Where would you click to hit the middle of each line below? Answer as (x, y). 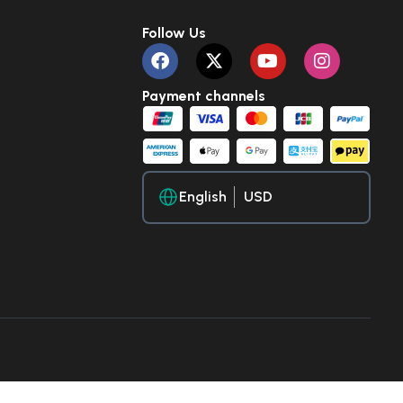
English (203, 197)
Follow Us (174, 32)
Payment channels (203, 95)
